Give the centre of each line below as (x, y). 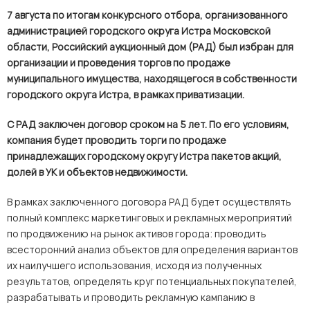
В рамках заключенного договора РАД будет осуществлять (149, 202)
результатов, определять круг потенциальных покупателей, (152, 281)
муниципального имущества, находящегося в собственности (152, 79)
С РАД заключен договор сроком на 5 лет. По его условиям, (148, 124)
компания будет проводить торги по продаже (117, 140)
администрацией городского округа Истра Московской (139, 31)
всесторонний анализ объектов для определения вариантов (152, 249)
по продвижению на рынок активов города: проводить (137, 234)
